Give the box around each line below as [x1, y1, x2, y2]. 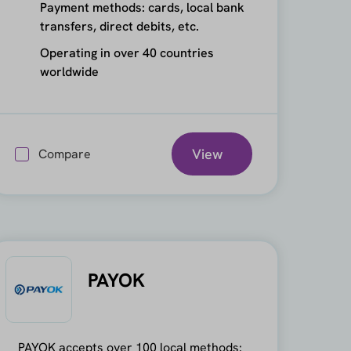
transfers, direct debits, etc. [39, 17, 199, 34]
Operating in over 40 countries [39, 44, 214, 61]
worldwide [39, 63, 99, 80]
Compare [38, 145, 91, 162]
